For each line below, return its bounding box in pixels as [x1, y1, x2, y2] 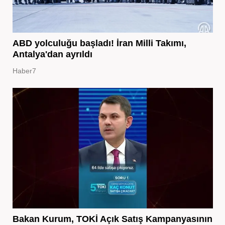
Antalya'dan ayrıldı [12, 49, 92, 59]
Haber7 [12, 66, 36, 75]
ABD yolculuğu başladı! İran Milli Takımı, [12, 38, 186, 48]
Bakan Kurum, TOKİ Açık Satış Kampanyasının [12, 213, 212, 224]
